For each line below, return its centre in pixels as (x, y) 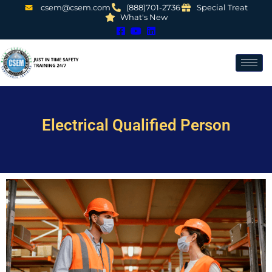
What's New (144, 17)
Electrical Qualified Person (136, 125)
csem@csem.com (75, 7)
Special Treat (223, 7)
